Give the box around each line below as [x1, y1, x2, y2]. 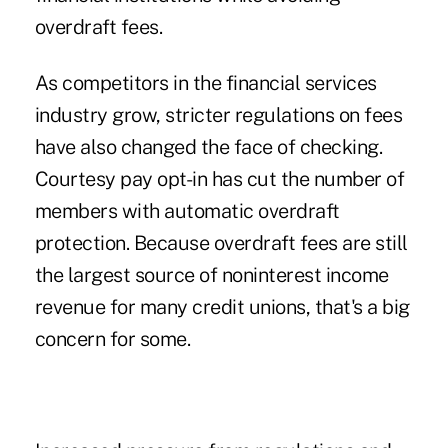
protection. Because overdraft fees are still [34, 230, 408, 255]
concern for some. [34, 326, 191, 351]
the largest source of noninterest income [34, 262, 389, 287]
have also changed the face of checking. [34, 134, 383, 159]
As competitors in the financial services [34, 70, 377, 95]
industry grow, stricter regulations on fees [34, 102, 403, 127]
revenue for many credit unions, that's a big [34, 294, 410, 319]
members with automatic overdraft [34, 198, 340, 223]
